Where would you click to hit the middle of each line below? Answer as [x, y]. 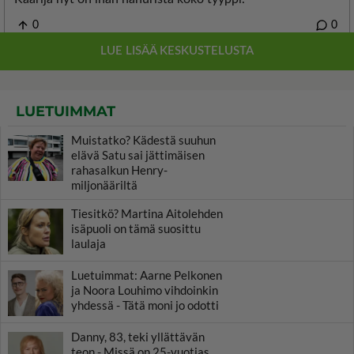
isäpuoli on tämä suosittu [136, 229]
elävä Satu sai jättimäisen [138, 155]
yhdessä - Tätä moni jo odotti [145, 305]
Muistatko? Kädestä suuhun [143, 140]
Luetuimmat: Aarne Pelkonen [147, 275]
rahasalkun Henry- [119, 170]
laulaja [88, 244]
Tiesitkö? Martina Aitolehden [147, 214]
